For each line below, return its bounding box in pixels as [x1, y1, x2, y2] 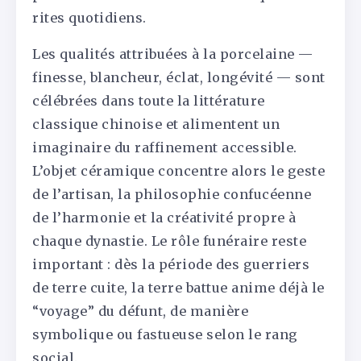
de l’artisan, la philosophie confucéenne [32, 185, 311, 202]
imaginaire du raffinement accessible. [32, 139, 297, 156]
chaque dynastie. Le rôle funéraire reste [32, 232, 306, 249]
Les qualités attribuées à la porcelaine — [32, 45, 313, 62]
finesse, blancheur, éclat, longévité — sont [32, 68, 326, 85]
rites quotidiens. [32, 9, 147, 26]
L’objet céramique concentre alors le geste [32, 162, 325, 179]
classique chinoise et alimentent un [32, 115, 280, 132]
